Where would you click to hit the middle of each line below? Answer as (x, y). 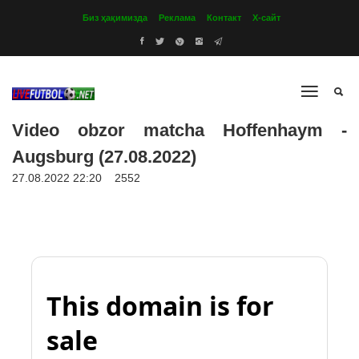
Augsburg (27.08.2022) (104, 157)
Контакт (224, 18)
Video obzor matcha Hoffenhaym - (179, 130)
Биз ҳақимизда (115, 18)
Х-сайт (266, 18)
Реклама (177, 18)
